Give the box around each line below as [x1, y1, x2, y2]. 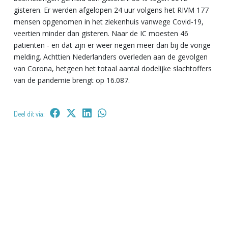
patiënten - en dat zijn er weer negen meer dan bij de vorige [14, 40, 211, 50]
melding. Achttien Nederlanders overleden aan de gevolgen [14, 51, 208, 62]
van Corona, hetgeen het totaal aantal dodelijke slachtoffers [14, 63, 212, 73]
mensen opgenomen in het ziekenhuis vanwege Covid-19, [14, 16, 204, 26]
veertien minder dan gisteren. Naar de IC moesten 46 [14, 28, 188, 38]
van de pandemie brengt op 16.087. [14, 75, 130, 85]
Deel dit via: [14, 109, 45, 118]
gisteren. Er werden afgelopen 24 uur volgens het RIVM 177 [14, 5, 209, 15]
